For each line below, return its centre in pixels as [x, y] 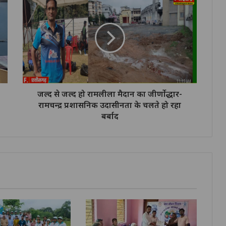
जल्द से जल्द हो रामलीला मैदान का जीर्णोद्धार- [110, 94]
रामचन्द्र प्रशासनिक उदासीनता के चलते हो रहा [110, 105]
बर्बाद [110, 116]
